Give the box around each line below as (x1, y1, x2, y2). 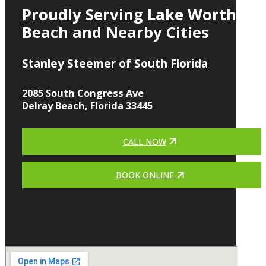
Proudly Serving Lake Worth (21, 4, 236, 25)
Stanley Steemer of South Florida (21, 55, 208, 71)
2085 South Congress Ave (21, 86, 144, 100)
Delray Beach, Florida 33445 (21, 99, 153, 113)
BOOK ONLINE (115, 169, 174, 181)
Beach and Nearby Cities (21, 21, 209, 43)
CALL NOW (123, 135, 167, 147)
